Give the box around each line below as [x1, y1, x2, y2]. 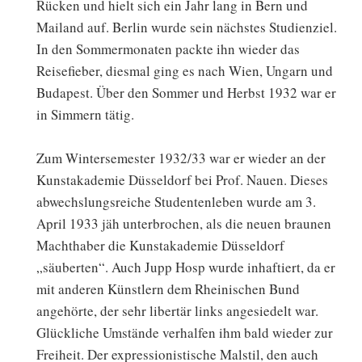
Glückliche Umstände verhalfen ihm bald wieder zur [36, 323, 333, 343]
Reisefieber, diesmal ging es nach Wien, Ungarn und [36, 61, 333, 81]
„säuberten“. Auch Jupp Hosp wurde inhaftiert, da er [36, 258, 335, 277]
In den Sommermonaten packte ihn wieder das [36, 40, 300, 59]
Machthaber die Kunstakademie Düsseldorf [36, 236, 284, 255]
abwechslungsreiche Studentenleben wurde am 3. [36, 192, 316, 212]
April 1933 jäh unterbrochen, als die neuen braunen [36, 214, 331, 234]
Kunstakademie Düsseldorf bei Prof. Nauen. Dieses [36, 170, 328, 190]
